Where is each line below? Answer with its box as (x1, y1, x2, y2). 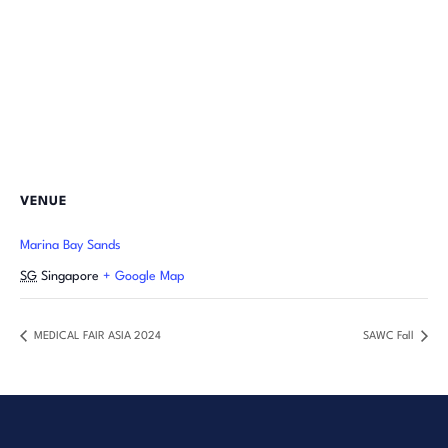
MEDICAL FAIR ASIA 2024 (31, 331, 161, 342)
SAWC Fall (363, 331, 417, 342)
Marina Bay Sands (20, 239, 121, 252)
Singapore (41, 270, 99, 283)
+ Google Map (103, 270, 185, 283)
